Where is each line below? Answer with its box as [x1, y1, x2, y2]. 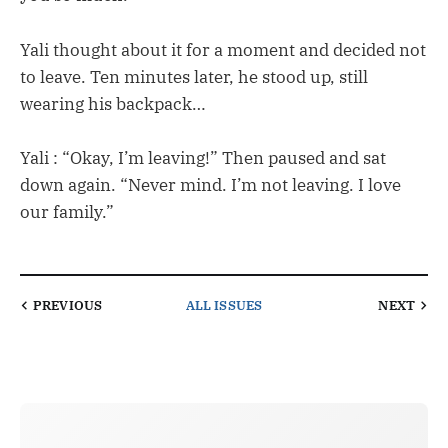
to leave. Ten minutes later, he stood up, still [20, 65, 368, 88]
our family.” [20, 200, 114, 223]
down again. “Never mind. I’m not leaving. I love [20, 173, 401, 196]
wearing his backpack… [20, 92, 206, 115]
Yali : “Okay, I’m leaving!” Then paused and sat [20, 146, 386, 169]
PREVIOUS [33, 296, 103, 314]
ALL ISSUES [185, 296, 263, 314]
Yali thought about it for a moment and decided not [20, 38, 426, 61]
